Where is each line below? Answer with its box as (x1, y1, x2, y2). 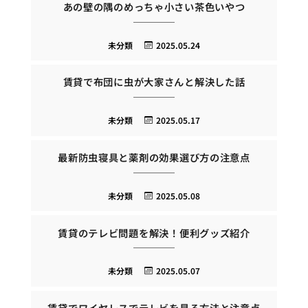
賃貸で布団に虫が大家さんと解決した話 (63, 74, 245, 89)
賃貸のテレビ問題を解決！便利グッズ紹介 (58, 225, 250, 240)
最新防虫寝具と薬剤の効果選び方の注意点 (58, 149, 250, 164)
